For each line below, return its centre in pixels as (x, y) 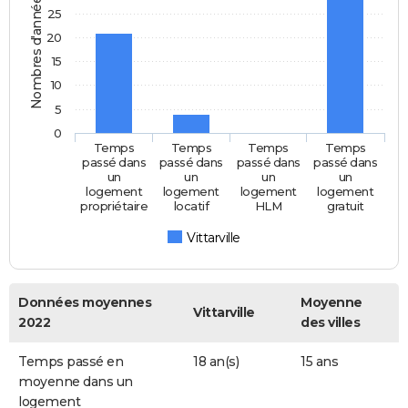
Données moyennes (85, 303)
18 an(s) (216, 362)
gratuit (346, 206)
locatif (192, 206)
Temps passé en (71, 362)
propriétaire (114, 206)
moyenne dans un (76, 382)
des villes (330, 323)
